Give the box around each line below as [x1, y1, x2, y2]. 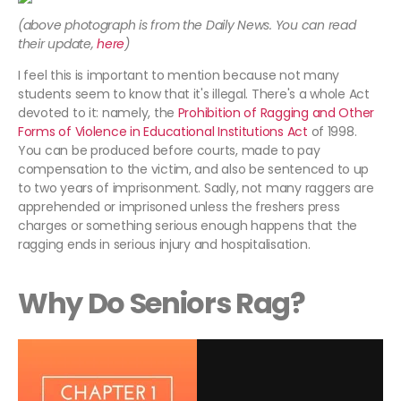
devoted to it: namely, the [18, 104, 178, 123]
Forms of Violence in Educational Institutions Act [18, 123, 308, 141]
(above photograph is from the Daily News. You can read [18, 16, 356, 35]
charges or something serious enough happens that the [18, 217, 357, 235]
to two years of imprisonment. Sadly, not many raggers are [18, 179, 374, 198]
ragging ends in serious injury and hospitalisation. [18, 235, 311, 254]
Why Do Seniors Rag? [18, 283, 305, 324]
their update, [18, 35, 98, 54]
